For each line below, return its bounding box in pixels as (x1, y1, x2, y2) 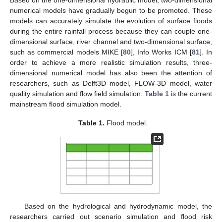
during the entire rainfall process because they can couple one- (10, 27, 212, 35)
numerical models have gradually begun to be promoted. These (10, 6, 212, 14)
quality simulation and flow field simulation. (10, 89, 145, 98)
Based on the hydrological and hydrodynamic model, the (24, 202, 212, 210)
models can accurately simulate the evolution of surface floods (10, 16, 212, 25)
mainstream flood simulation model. (10, 100, 121, 108)
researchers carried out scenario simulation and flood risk (10, 212, 212, 221)
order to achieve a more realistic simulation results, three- (10, 58, 212, 66)
